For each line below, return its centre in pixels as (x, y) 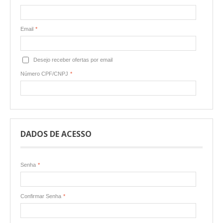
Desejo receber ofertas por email (73, 59)
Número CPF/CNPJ (44, 73)
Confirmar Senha (41, 196)
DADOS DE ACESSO (56, 134)
